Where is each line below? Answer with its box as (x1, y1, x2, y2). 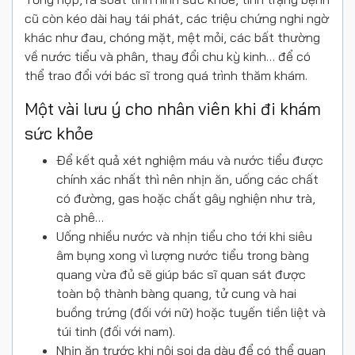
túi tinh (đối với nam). (56, 323, 175, 340)
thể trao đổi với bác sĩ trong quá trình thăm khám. (25, 67, 307, 84)
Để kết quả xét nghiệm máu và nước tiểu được (56, 152, 323, 169)
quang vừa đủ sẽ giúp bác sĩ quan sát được (56, 266, 306, 283)
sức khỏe (25, 123, 94, 144)
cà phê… (56, 209, 104, 226)
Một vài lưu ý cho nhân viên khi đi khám (25, 98, 321, 120)
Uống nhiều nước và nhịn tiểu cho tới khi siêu (56, 228, 312, 245)
